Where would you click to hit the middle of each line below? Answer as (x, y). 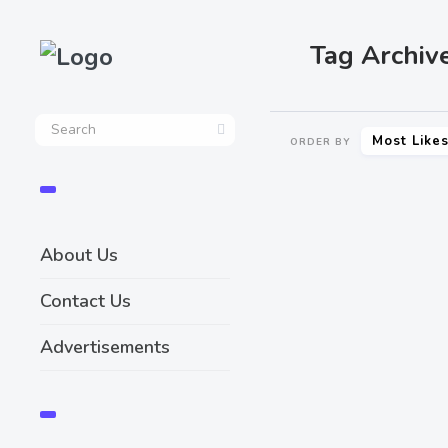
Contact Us (85, 301)
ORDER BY (320, 141)
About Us (79, 255)
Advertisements (105, 347)
